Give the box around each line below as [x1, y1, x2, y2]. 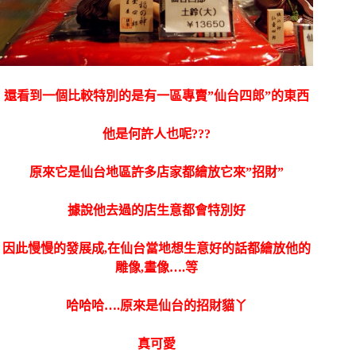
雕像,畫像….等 [115, 260, 199, 274]
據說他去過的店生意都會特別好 [68, 203, 246, 217]
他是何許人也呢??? [103, 126, 211, 141]
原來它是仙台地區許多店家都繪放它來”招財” [29, 164, 284, 179]
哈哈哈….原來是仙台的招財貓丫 [66, 298, 248, 312]
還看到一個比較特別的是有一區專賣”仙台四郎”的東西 [4, 88, 310, 103]
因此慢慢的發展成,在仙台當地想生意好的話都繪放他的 [2, 241, 311, 255]
